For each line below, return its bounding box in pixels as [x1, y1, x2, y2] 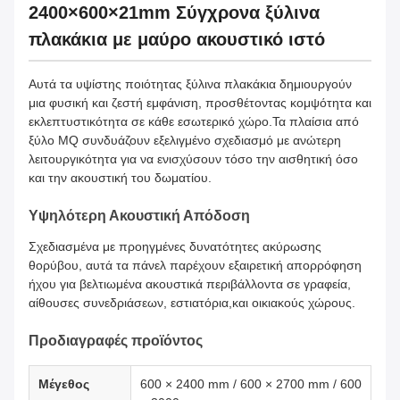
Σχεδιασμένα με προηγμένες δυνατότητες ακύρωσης [29, 239, 321, 254]
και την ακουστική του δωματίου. [29, 171, 212, 186]
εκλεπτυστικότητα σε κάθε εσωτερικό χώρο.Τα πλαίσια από [29, 114, 359, 129]
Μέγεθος [38, 377, 89, 392]
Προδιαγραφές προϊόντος [29, 333, 203, 349]
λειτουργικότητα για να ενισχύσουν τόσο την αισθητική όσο [29, 152, 358, 167]
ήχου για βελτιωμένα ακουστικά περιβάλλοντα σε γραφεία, [29, 277, 351, 292]
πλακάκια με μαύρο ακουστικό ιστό [29, 29, 325, 50]
